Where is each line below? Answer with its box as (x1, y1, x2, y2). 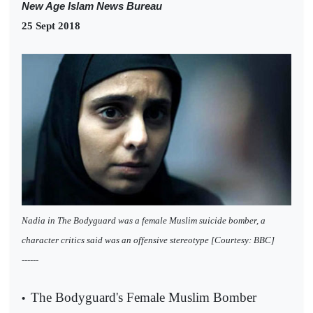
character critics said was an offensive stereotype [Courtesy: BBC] (22, 235, 275, 246)
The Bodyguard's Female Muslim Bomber (31, 290, 256, 305)
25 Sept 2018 (22, 20, 80, 31)
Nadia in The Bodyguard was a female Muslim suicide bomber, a (22, 215, 265, 226)
